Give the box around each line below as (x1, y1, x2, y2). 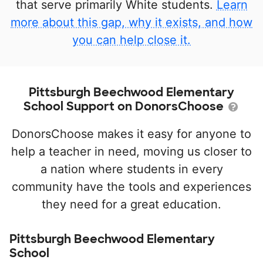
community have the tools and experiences (12, 179, 251, 194)
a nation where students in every (40, 161, 223, 176)
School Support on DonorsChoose (23, 98, 227, 114)
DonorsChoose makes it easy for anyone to (12, 126, 251, 141)
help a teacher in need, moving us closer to (11, 144, 252, 159)
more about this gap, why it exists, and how (11, 15, 252, 29)
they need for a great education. (42, 197, 221, 211)
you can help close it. (72, 32, 191, 47)
